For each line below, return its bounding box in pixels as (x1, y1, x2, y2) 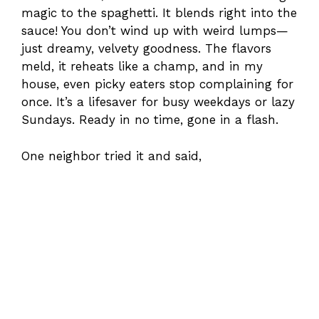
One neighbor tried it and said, (21, 148, 202, 163)
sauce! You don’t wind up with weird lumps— (21, 23, 288, 38)
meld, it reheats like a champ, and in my (21, 59, 263, 74)
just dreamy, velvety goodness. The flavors (21, 41, 271, 56)
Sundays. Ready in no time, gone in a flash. (21, 113, 278, 127)
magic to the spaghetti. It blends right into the (21, 6, 297, 21)
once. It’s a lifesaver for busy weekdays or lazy (21, 95, 295, 110)
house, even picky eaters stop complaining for (21, 77, 293, 92)
